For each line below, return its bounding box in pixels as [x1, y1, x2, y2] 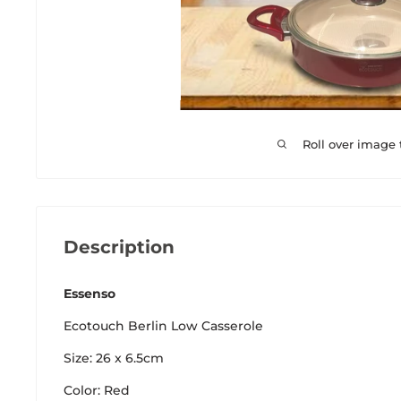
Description [64, 236, 175, 259]
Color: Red [64, 381, 130, 398]
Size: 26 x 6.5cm [64, 349, 164, 366]
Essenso [64, 286, 115, 303]
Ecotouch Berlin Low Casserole [64, 317, 263, 334]
